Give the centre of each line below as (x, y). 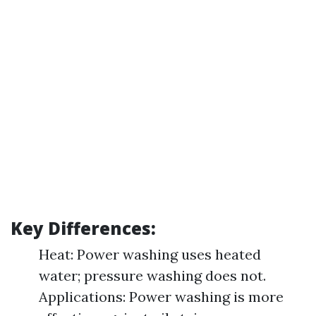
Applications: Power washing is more (161, 297)
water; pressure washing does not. (152, 275)
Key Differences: (83, 228)
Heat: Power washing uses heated (150, 254)
